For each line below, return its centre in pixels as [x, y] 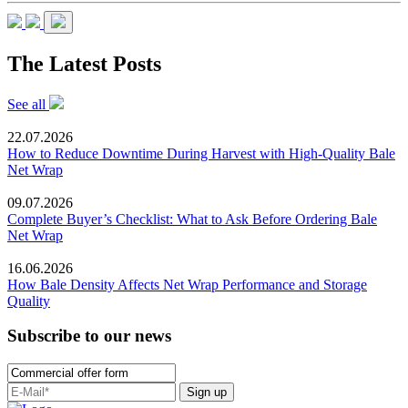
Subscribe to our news [89, 336]
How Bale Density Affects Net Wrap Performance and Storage [187, 284]
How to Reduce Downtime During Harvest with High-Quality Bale [201, 153]
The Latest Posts [84, 63]
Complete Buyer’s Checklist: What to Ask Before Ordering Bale [192, 219]
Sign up [207, 392]
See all [28, 104]
